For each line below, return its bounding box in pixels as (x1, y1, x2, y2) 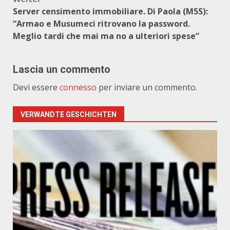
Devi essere (13, 82, 60, 93)
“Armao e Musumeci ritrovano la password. (13, 18, 190, 29)
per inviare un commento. (97, 82, 197, 93)
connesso (60, 82, 97, 93)
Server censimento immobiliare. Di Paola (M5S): (13, 6, 208, 17)
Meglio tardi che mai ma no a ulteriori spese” (13, 30, 199, 42)
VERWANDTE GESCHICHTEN (21, 110, 117, 119)
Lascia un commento (13, 63, 110, 75)
